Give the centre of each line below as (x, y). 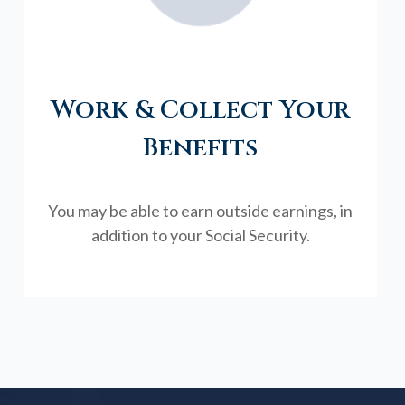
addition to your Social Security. (200, 235)
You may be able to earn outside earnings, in (201, 210)
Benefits (201, 147)
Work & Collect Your (201, 109)
